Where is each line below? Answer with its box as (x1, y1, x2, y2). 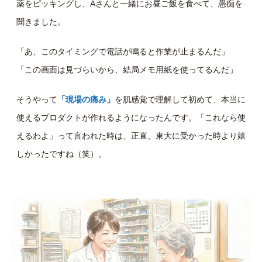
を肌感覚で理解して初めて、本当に (115, 95, 246, 105)
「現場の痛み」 (57, 95, 115, 105)
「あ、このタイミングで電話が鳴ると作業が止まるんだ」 (16, 47, 229, 57)
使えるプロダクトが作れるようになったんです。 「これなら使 (16, 113, 246, 123)
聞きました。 (16, 17, 65, 27)
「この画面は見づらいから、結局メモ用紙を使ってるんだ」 (16, 65, 237, 75)
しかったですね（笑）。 (16, 149, 106, 159)
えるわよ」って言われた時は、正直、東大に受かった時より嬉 (16, 131, 246, 141)
